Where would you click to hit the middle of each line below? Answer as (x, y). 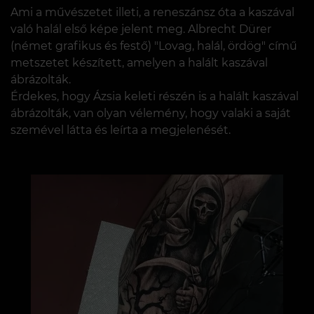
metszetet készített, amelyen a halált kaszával (139, 62)
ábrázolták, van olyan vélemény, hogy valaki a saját (151, 113)
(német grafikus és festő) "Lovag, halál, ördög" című (154, 46)
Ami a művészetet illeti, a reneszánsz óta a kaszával (152, 12)
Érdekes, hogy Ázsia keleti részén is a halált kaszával (155, 96)
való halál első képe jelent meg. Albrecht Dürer (141, 29)
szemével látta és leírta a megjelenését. (121, 130)
